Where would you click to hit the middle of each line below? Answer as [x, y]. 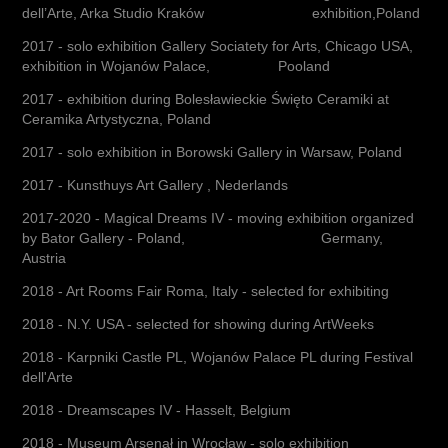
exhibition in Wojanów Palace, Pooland [176, 66]
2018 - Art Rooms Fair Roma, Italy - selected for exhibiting [206, 291]
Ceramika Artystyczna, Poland [117, 119]
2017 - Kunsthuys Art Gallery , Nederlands [155, 185]
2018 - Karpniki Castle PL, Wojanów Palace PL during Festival [218, 357]
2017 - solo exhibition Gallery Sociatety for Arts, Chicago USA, [218, 46]
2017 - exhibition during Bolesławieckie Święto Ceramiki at [206, 99]
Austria [44, 258]
